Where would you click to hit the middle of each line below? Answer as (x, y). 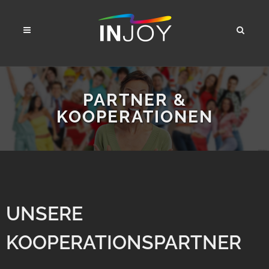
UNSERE (44, 214)
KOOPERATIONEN (134, 117)
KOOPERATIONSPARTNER (124, 243)
